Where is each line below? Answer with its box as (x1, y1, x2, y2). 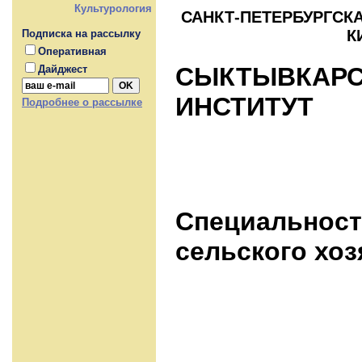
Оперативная (38, 45, 107, 57)
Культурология (74, 2, 152, 15)
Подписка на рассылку (22, 27, 141, 40)
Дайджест (38, 63, 87, 75)
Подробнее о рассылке (22, 96, 142, 108)
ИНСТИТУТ (175, 92, 314, 122)
